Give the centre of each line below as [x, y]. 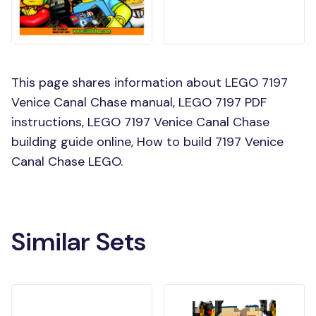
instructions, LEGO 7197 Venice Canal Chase [140, 122]
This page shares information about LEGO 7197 [150, 83]
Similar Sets [79, 242]
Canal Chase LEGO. [67, 162]
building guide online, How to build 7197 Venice [147, 142]
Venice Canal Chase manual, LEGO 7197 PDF [139, 102]
